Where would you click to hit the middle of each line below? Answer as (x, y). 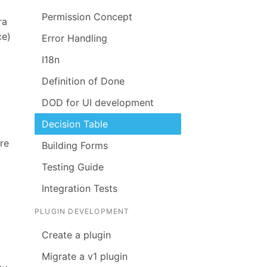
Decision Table (75, 124)
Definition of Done (83, 81)
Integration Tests (80, 188)
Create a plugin (76, 235)
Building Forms (75, 145)
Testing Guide (73, 167)
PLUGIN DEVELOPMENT (82, 211)
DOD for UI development (98, 103)
